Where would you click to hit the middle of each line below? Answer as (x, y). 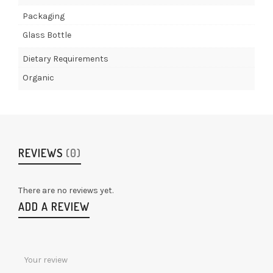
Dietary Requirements (66, 58)
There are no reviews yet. (66, 190)
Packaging (44, 16)
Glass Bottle (47, 35)
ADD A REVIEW (54, 206)
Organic (38, 77)
